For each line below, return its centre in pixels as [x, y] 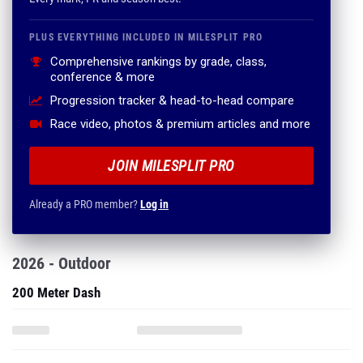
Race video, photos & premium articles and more [180, 124]
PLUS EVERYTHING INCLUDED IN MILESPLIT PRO [146, 37]
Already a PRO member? [85, 204]
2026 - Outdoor [62, 263]
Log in [154, 204]
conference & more [102, 77]
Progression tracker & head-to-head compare [172, 100]
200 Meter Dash [56, 293]
